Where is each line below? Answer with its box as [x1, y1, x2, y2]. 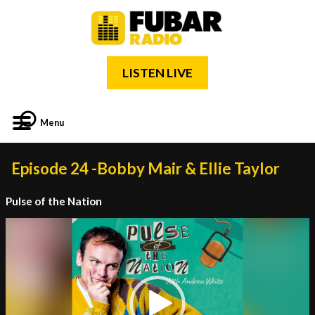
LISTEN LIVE [122, 65, 193, 80]
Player [5, 231, 30, 243]
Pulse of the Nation [6, 195, 102, 207]
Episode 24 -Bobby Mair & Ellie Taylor [11, 159, 280, 178]
